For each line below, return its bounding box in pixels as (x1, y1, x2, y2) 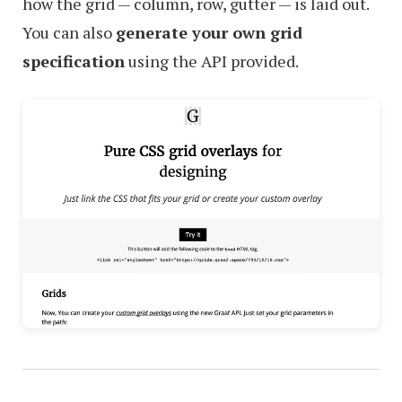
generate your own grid (116, 21, 302, 43)
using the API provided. (125, 49, 299, 72)
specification (22, 49, 125, 72)
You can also (22, 21, 116, 43)
